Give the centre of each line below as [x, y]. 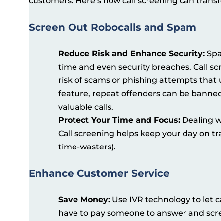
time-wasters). [87, 147]
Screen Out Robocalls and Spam [112, 27]
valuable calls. [86, 107]
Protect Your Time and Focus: [119, 120]
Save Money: [84, 199]
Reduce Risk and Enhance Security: [131, 53]
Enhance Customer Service [99, 173]
